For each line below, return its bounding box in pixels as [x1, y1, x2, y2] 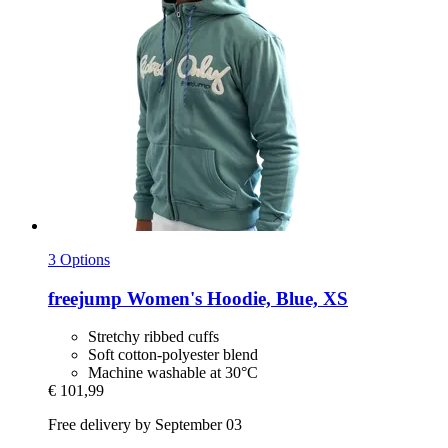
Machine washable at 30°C [88, 364, 258, 382]
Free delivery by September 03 [48, 416, 242, 434]
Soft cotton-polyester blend [88, 346, 258, 364]
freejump [48, 287, 122, 309]
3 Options [48, 250, 110, 268]
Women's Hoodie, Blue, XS [122, 287, 348, 309]
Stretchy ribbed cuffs [88, 328, 219, 346]
